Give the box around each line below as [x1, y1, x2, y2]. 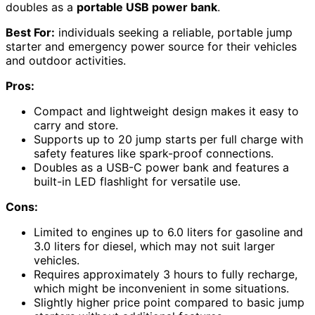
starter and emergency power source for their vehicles [6, 39, 297, 54]
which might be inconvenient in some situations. [34, 281, 289, 296]
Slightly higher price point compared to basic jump [34, 295, 304, 310]
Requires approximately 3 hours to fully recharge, [34, 267, 297, 282]
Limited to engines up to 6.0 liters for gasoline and [34, 225, 303, 240]
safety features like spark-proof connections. [34, 146, 274, 161]
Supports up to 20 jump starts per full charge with [34, 132, 303, 147]
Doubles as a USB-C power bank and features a [34, 160, 289, 175]
